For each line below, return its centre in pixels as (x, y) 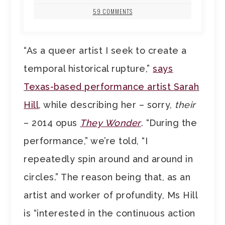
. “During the (169, 123)
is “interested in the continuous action (109, 213)
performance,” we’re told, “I (86, 141)
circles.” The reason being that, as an (107, 177)
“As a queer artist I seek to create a (105, 51)
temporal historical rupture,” (88, 69)
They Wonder (110, 123)
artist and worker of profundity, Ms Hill (111, 195)
